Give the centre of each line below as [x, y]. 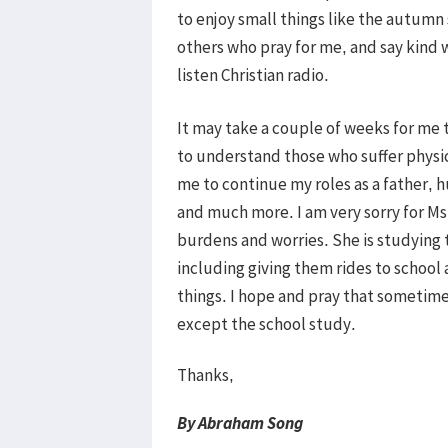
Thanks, [205, 374]
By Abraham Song [240, 422]
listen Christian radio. [253, 74]
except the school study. [266, 323]
